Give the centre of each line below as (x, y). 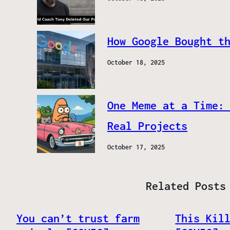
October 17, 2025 (136, 147)
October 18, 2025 (136, 63)
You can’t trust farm (78, 218)
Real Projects (147, 126)
